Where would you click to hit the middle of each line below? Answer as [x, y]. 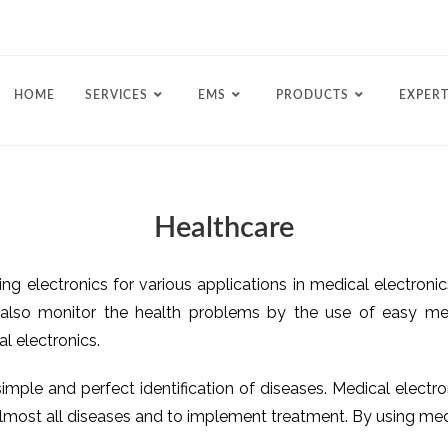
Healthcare [224, 228]
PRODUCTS [312, 95]
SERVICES [116, 95]
